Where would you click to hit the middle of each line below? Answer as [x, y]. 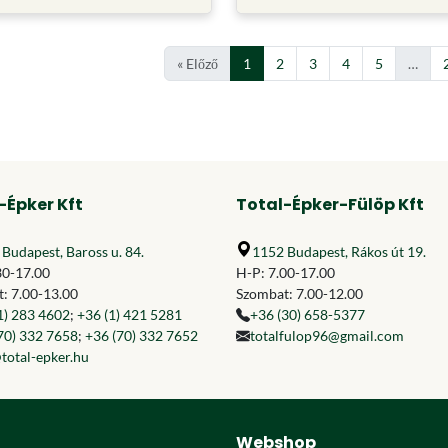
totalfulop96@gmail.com [327, 335]
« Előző [197, 63]
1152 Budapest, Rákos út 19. [339, 251]
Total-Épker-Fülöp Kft [330, 204]
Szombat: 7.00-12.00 [299, 293]
